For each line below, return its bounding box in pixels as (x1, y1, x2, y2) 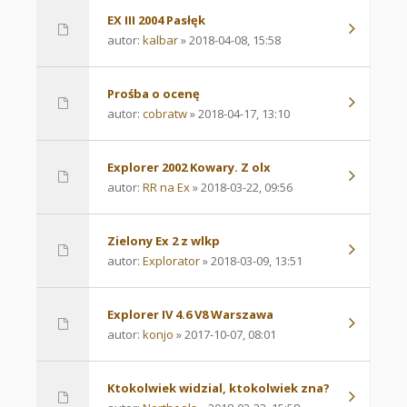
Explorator (143, 253, 200, 270)
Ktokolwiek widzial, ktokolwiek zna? (107, 380, 330, 397)
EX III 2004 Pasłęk (107, 12, 205, 29)
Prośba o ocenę (107, 85, 200, 103)
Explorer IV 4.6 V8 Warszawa (107, 306, 273, 323)
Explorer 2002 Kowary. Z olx (107, 159, 271, 176)
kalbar (143, 32, 178, 49)
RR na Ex (143, 179, 190, 196)
